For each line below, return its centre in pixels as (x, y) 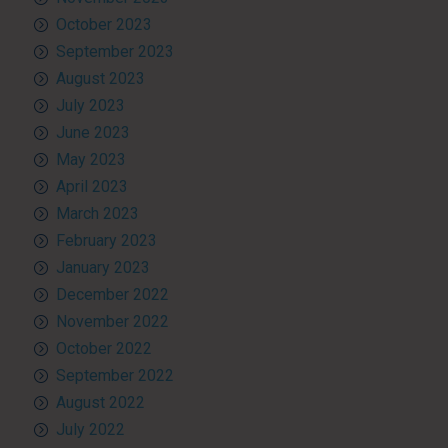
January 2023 (102, 267)
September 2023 (114, 51)
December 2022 (112, 294)
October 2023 (103, 24)
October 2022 (103, 348)
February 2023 (106, 240)
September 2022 (114, 375)
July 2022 (90, 429)
